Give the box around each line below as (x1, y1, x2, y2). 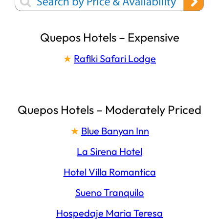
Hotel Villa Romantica (63, 166, 156, 178)
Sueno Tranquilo (75, 186, 144, 199)
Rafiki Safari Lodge (74, 52, 156, 65)
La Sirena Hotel (77, 145, 142, 158)
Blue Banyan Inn (81, 125, 149, 137)
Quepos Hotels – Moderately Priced (18, 102, 201, 117)
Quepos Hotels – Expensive (40, 30, 179, 45)
